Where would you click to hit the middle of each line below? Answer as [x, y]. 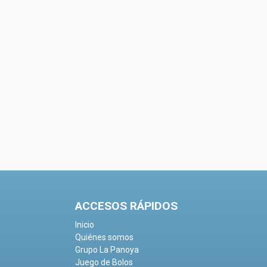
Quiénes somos [104, 237]
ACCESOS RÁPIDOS [126, 206]
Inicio [85, 225]
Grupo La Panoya [107, 250]
